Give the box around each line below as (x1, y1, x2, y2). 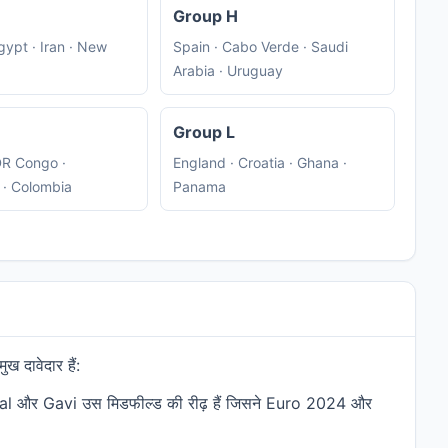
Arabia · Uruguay (172, 62, 283, 80)
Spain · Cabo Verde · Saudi (172, 38, 348, 56)
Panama (172, 178, 226, 196)
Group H (172, 6, 238, 27)
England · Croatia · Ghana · (172, 154, 347, 172)
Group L (172, 122, 235, 143)
